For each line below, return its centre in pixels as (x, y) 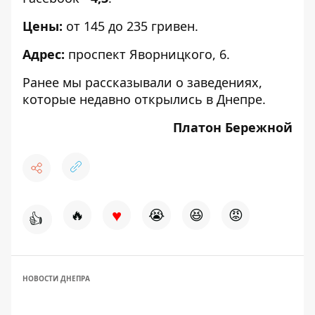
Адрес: (45, 54)
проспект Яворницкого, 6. (149, 54)
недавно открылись (141, 99)
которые (51, 99)
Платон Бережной (233, 127)
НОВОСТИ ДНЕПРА (56, 278)
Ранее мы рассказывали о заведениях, (142, 82)
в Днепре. (234, 99)
